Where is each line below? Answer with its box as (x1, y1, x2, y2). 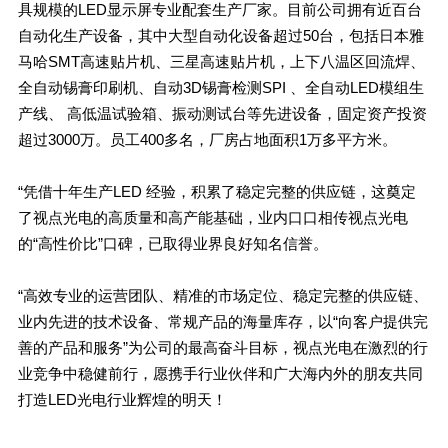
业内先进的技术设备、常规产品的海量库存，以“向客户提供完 (17, 312, 428, 330)
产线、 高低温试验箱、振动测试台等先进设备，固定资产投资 (17, 104, 427, 122)
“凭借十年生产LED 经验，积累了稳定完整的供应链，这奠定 (17, 182, 416, 200)
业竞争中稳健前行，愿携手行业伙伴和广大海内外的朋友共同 (17, 364, 423, 382)
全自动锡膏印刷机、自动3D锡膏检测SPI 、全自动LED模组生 (17, 78, 424, 96)
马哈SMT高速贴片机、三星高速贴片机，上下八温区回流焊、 (17, 52, 425, 70)
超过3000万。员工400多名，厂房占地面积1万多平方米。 (17, 130, 397, 148)
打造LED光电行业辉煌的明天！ (17, 390, 227, 408)
